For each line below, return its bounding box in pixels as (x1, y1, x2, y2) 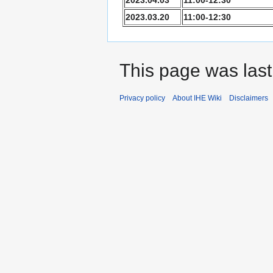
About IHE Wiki (172, 93, 222, 102)
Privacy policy (119, 93, 165, 102)
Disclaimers (229, 93, 268, 102)
